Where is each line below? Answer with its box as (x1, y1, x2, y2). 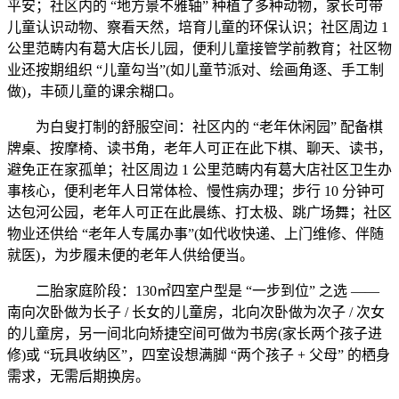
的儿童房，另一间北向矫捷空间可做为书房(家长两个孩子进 (7, 326, 382, 341)
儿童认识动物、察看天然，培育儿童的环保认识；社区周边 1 (7, 20, 388, 35)
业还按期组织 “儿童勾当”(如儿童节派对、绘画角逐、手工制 (7, 62, 384, 77)
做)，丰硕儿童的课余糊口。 (7, 84, 183, 99)
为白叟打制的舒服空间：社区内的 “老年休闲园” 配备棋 (7, 119, 383, 134)
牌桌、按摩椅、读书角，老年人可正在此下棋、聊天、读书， (7, 141, 392, 156)
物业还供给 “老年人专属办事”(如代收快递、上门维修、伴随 (7, 226, 384, 241)
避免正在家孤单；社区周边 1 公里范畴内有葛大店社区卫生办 (7, 162, 392, 177)
